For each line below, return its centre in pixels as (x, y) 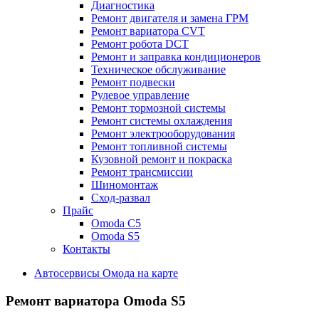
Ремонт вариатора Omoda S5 (96, 300)
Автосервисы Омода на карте (106, 273)
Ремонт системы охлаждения (162, 121)
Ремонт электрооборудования (163, 134)
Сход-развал (121, 198)
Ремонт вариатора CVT (148, 31)
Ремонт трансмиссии (142, 172)
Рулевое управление (140, 95)
